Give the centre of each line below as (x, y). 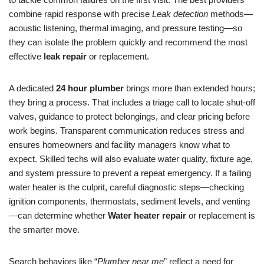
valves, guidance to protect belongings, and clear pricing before (129, 116)
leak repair (65, 56)
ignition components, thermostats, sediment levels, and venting (129, 201)
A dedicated (32, 88)
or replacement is (221, 215)
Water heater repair (147, 215)
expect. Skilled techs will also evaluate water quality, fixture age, (131, 159)
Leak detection (180, 14)
